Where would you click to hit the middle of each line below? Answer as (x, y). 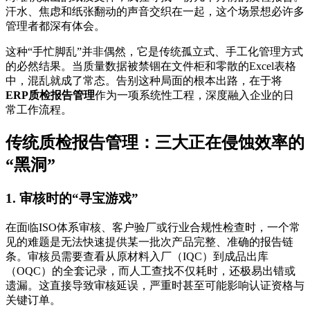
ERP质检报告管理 (50, 95)
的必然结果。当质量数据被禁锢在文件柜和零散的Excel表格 (151, 66)
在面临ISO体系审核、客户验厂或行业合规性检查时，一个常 (153, 227)
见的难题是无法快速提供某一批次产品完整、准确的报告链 (149, 241)
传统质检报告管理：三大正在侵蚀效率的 (155, 143)
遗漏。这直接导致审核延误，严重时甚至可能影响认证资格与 (155, 285)
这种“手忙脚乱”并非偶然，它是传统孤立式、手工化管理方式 (154, 52)
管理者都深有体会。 (55, 26)
